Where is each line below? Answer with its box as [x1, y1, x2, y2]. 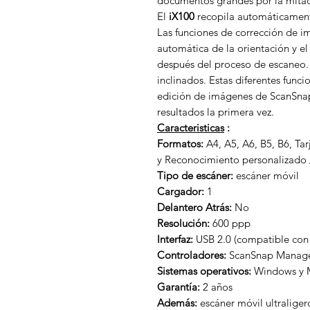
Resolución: [157, 217, 210, 230]
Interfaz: [157, 232, 193, 246]
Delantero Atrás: [157, 201, 232, 214]
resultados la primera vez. [157, 105, 274, 118]
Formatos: [157, 137, 203, 150]
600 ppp [210, 217, 250, 230]
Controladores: [157, 248, 226, 262]
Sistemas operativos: [157, 264, 251, 277]
